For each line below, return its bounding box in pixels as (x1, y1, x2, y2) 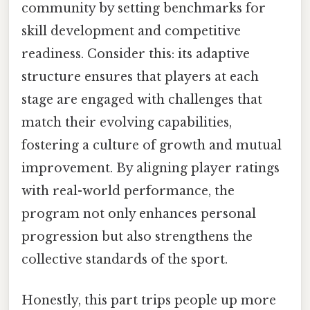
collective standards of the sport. (21, 251, 228, 267)
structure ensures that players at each (21, 69, 259, 84)
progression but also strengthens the (21, 228, 253, 244)
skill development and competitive (21, 23, 241, 39)
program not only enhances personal (21, 206, 256, 221)
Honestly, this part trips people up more (21, 293, 276, 309)
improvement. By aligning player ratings (21, 160, 280, 176)
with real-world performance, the (21, 183, 235, 199)
